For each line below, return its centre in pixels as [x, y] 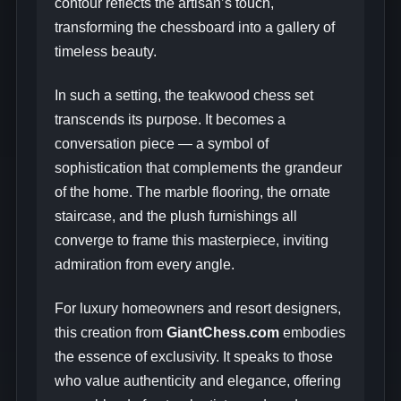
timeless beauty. [105, 52]
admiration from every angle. [144, 265]
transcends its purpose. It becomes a [170, 120]
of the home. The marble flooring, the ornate [192, 192]
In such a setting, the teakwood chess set [183, 96]
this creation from [110, 333]
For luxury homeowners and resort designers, [197, 309]
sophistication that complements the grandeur [198, 168]
